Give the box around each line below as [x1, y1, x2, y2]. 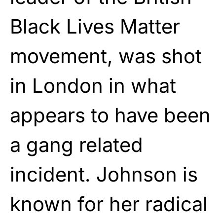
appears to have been [10, 103, 211, 127]
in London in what [10, 73, 176, 98]
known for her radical [10, 191, 208, 216]
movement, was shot [10, 43, 202, 68]
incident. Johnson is [10, 162, 198, 186]
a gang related [10, 132, 143, 157]
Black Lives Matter [10, 14, 180, 38]
